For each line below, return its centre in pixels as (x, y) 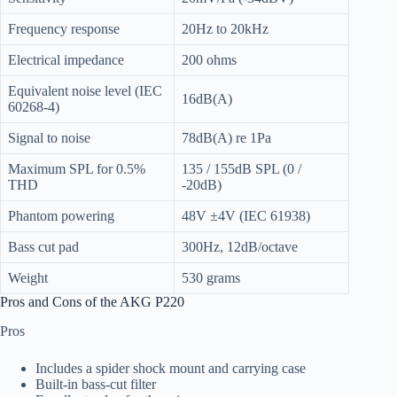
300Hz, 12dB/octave (240, 246)
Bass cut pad (43, 246)
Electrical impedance (66, 59)
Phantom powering (61, 215)
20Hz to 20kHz (225, 28)
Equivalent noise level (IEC (85, 90)
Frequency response (64, 28)
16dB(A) (207, 98)
